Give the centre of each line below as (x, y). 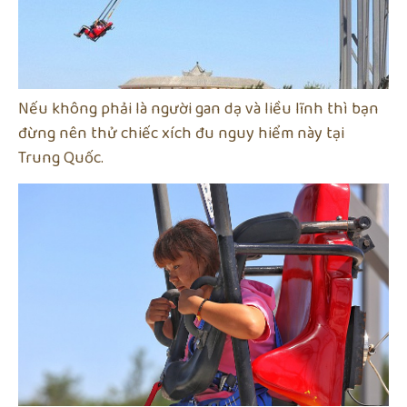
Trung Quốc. (61, 158)
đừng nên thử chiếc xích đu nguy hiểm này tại (181, 133)
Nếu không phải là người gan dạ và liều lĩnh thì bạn (199, 109)
